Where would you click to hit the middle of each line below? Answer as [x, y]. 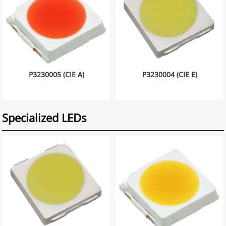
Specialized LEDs [45, 118]
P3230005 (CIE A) [57, 74]
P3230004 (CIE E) [169, 74]
